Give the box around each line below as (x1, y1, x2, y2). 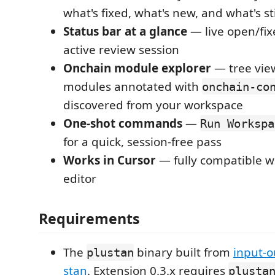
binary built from (134, 244, 233, 260)
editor (63, 170, 96, 187)
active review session (63, 41, 179, 58)
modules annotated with (63, 78, 202, 95)
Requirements (39, 209, 140, 228)
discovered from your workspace (63, 96, 243, 113)
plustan (87, 246, 134, 259)
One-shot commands (63, 115, 182, 131)
